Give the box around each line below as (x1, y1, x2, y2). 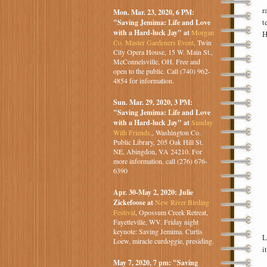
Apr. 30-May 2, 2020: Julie (113, 187, 193, 198)
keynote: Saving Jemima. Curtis (113, 226, 203, 237)
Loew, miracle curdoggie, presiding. (113, 236, 214, 246)
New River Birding (154, 197, 209, 207)
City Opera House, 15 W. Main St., (113, 47, 213, 57)
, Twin (193, 38, 212, 48)
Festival (113, 207, 135, 218)
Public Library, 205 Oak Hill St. (113, 137, 203, 147)
